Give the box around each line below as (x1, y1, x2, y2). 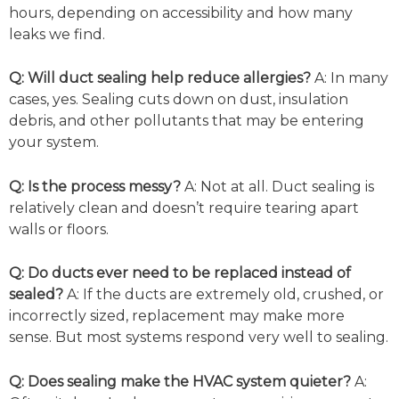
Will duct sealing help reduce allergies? (28, 69, 311, 87)
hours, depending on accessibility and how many (9, 4, 353, 21)
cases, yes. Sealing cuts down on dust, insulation (9, 91, 348, 109)
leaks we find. (9, 25, 105, 43)
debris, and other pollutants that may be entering (9, 112, 364, 130)
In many (330, 69, 388, 87)
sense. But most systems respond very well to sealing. (9, 329, 388, 346)
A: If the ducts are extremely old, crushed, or (67, 286, 384, 304)
